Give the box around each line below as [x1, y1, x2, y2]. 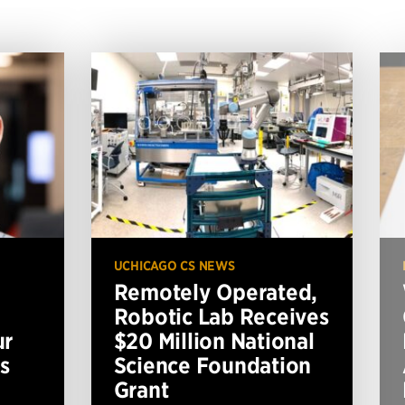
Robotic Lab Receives [113, 302, 329, 330]
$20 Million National [113, 326, 315, 354]
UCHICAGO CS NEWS [113, 257, 235, 274]
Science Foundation [113, 351, 311, 379]
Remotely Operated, [113, 278, 317, 306]
